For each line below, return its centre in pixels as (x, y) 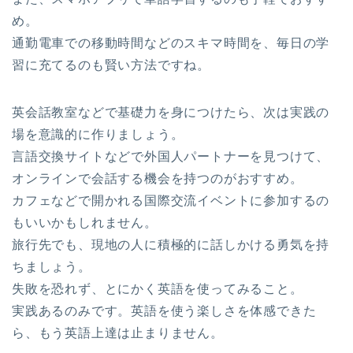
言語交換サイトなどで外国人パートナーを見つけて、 (171, 156)
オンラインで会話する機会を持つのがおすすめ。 (158, 178)
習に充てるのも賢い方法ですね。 (111, 65)
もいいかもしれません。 (85, 222)
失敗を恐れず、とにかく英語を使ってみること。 (158, 288)
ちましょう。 (52, 266)
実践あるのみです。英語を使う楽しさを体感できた (164, 310)
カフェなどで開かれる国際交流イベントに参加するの (171, 200)
